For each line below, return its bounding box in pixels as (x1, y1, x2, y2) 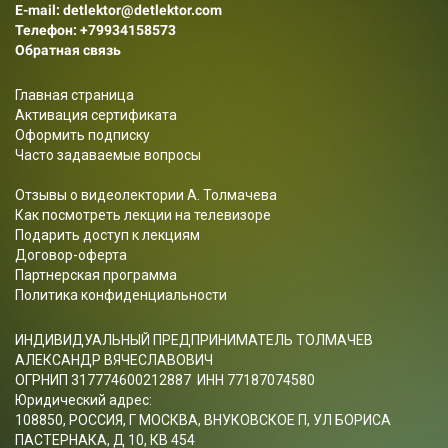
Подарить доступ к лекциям (15, 226, 200, 243)
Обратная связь (15, 41, 121, 58)
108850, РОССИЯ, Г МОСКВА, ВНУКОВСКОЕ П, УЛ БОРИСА (15, 411, 391, 428)
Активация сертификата (15, 106, 177, 123)
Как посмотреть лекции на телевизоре (15, 206, 271, 223)
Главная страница (15, 86, 134, 103)
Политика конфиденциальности (15, 286, 227, 303)
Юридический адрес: (15, 391, 152, 408)
